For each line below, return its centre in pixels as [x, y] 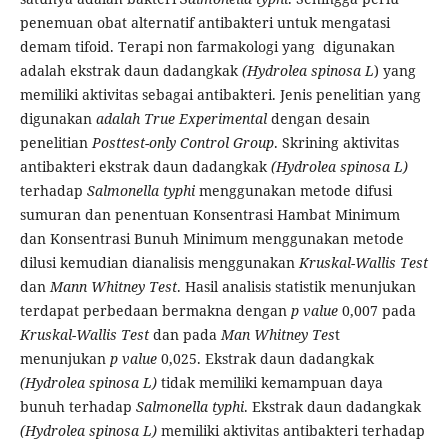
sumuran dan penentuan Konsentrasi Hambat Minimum [209, 215]
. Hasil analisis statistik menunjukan [296, 287]
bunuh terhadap [77, 407]
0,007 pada [376, 311]
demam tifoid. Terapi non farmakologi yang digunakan [207, 47]
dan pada [184, 335]
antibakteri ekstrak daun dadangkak [145, 167]
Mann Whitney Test [113, 287]
